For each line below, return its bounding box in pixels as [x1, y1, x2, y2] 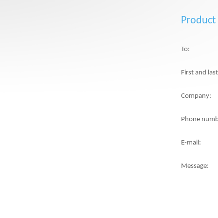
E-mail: [181, 139, 201, 146]
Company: [181, 92, 211, 100]
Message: [181, 163, 209, 170]
